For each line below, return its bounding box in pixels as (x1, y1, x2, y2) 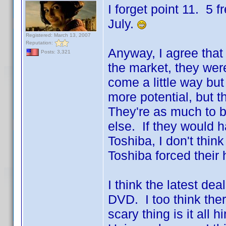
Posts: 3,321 (39, 49, 71, 55)
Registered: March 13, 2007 (26, 32, 91, 38)
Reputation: (26, 39, 54, 45)
